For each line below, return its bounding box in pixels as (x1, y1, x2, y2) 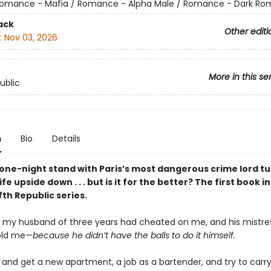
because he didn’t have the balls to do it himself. (32, 229, 235, 241)
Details (51, 132, 80, 145)
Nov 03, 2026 (4, 31, 57, 44)
